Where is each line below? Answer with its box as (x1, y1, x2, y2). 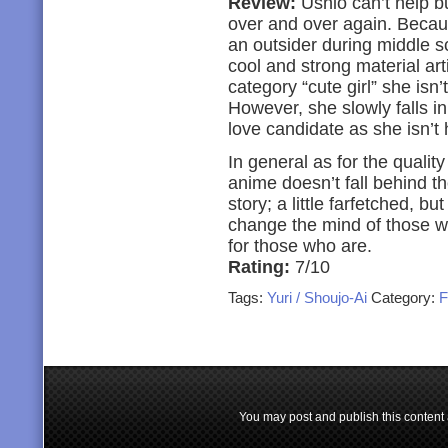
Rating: (228, 257, 295, 277)
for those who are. (228, 236, 372, 256)
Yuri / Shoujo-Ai (267, 290, 367, 306)
